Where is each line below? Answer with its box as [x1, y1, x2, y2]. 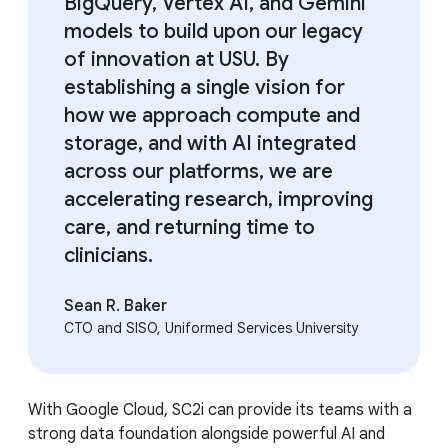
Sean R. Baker [64, 296, 167, 317]
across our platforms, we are [64, 159, 333, 185]
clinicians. [64, 243, 153, 269]
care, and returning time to [64, 215, 315, 241]
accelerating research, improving [64, 187, 373, 213]
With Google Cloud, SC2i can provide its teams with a [28, 400, 412, 421]
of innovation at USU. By [64, 47, 289, 73]
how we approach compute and [64, 103, 360, 129]
